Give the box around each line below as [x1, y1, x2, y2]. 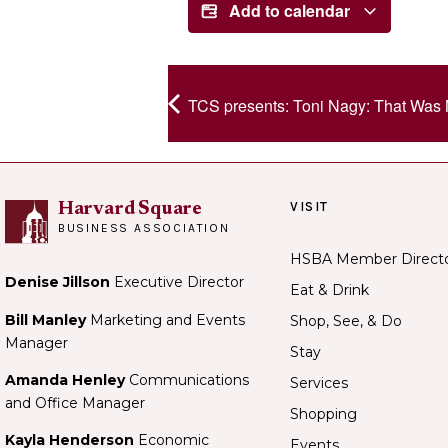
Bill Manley [5, 310, 86, 329]
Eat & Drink [290, 280, 369, 299]
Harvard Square [57, 199, 203, 219]
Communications [129, 371, 249, 390]
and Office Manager [5, 394, 145, 413]
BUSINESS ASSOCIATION [57, 220, 230, 235]
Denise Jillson [5, 273, 114, 292]
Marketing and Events [86, 310, 245, 329]
